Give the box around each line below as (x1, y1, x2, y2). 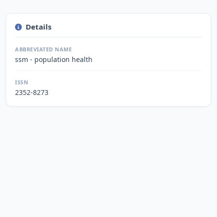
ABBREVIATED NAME (15, 45, 72, 53)
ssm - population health (15, 54, 93, 64)
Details (26, 21, 51, 31)
